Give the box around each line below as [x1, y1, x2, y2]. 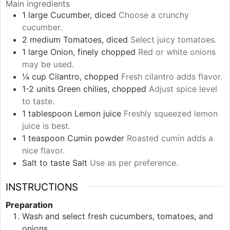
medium [30, 34, 61, 45]
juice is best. [22, 120, 70, 131]
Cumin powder [67, 132, 124, 143]
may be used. [22, 59, 74, 69]
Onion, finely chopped [50, 46, 136, 57]
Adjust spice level [149, 83, 217, 94]
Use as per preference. [90, 157, 178, 168]
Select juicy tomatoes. [130, 34, 217, 45]
